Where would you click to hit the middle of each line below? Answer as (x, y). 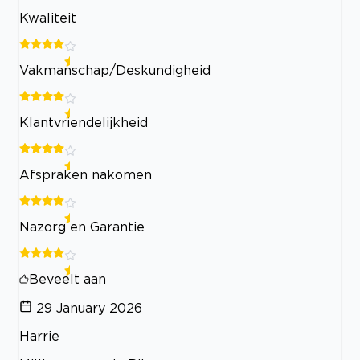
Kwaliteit (48, 18)
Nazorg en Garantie (82, 227)
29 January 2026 (89, 308)
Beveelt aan (67, 279)
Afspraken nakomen (86, 175)
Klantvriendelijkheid (84, 123)
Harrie (39, 336)
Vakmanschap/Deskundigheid (115, 70)
